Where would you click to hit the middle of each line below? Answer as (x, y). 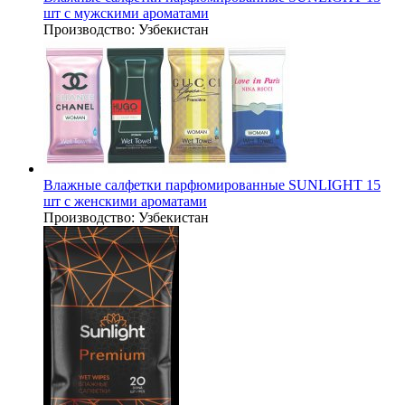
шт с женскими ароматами (125, 201)
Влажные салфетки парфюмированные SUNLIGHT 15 (212, 185)
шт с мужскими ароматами (126, 13)
